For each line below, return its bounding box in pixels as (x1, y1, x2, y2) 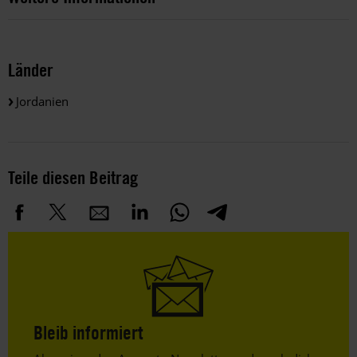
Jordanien (16, 92, 69, 109)
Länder (8, 57, 53, 81)
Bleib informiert (33, 320, 143, 344)
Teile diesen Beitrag (8, 165, 138, 189)
